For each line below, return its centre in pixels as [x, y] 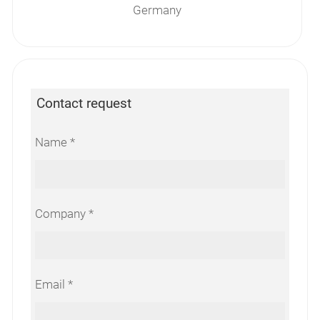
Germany [157, 11]
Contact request [84, 104]
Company [60, 214]
